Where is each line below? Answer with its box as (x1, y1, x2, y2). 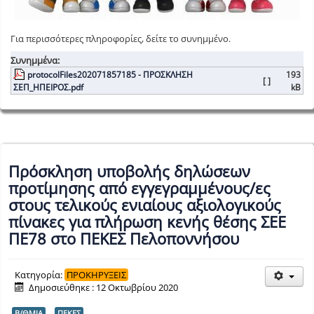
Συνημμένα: (11, 53, 60, 67)
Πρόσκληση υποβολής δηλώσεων (8, 161, 250, 182)
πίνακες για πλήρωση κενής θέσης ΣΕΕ (8, 211, 286, 233)
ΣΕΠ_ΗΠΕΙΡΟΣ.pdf (13, 81, 83, 93)
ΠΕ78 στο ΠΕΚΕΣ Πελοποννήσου (8, 228, 239, 250)
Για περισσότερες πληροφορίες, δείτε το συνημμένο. (11, 32, 231, 45)
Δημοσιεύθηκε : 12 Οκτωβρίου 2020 (29, 281, 179, 294)
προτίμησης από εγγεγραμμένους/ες (8, 177, 271, 199)
